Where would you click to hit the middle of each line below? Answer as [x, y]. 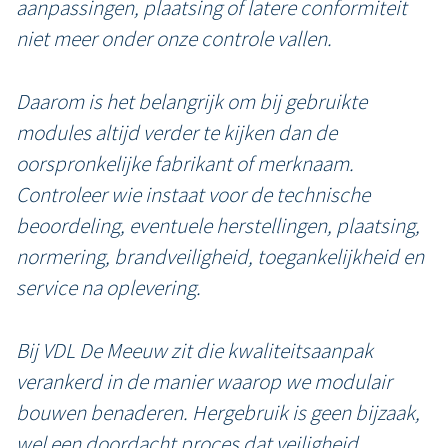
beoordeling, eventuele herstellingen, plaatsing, [218, 225]
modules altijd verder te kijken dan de [176, 132]
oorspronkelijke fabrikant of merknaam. [185, 163]
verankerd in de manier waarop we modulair [204, 381]
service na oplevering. [108, 287]
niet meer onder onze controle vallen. [174, 38]
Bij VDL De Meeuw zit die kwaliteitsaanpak [194, 350]
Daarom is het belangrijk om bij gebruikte [191, 101]
